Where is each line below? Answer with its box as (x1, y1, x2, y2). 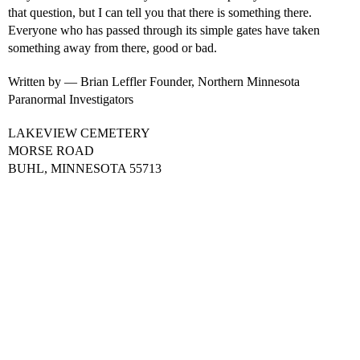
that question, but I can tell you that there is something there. (8, 6, 312, 19)
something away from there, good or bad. (8, 41, 217, 55)
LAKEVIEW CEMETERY (8, 126, 150, 140)
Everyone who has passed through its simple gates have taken (8, 23, 320, 37)
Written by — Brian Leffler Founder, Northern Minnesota (8, 75, 300, 88)
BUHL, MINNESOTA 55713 (8, 162, 162, 175)
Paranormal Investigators (8, 92, 133, 106)
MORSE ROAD (8, 144, 94, 157)
